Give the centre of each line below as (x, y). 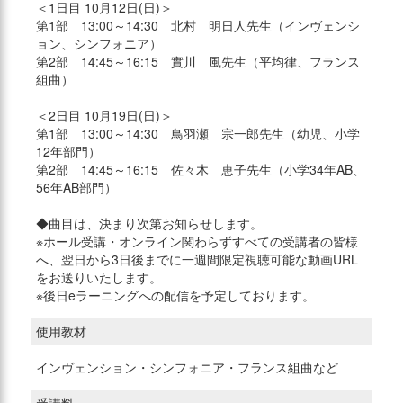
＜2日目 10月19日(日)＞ (104, 116)
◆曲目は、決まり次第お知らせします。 (149, 224)
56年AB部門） (76, 188)
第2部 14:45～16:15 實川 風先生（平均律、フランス (198, 62)
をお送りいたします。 (99, 278)
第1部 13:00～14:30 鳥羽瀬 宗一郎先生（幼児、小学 (198, 134)
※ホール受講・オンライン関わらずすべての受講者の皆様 (197, 242)
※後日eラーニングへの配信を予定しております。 (175, 296)
